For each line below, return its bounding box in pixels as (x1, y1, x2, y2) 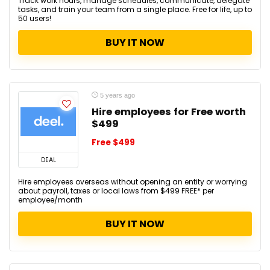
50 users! (18, 13, 51, 24)
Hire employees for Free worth (92, 105, 246, 119)
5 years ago (98, 92, 135, 99)
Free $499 (92, 137, 135, 148)
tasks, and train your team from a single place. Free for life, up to (18, 4, 252, 14)
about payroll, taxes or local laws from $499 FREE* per (18, 186, 214, 196)
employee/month (18, 195, 83, 205)
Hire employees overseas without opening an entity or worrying (18, 177, 247, 187)
